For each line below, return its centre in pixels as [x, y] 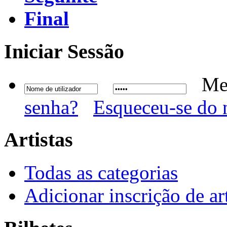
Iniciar [33, 52]
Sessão [93, 52]
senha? [51, 107]
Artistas [39, 140]
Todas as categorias [101, 173]
